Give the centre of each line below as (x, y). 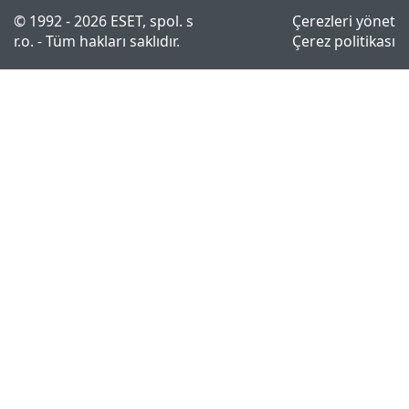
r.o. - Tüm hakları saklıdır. (97, 42)
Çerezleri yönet (344, 21)
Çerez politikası (344, 42)
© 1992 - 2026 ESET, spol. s (104, 21)
